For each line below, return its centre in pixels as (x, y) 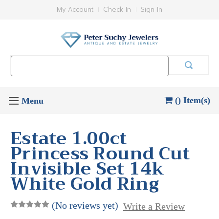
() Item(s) (193, 100)
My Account (75, 10)
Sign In (152, 10)
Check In (117, 10)
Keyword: (25, 71)
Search (22, 61)
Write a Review (154, 206)
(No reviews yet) (85, 205)
